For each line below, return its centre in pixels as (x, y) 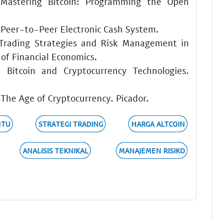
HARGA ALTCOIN (158, 124)
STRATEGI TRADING (71, 124)
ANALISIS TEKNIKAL (55, 151)
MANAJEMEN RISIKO (152, 151)
